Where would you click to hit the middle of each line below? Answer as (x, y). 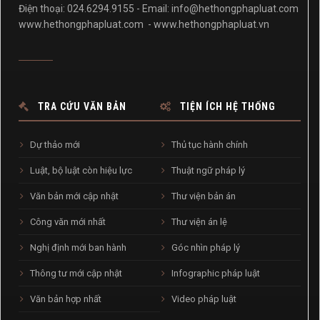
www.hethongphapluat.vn (211, 24)
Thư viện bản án (202, 196)
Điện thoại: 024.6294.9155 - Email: (95, 8)
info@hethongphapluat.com (235, 8)
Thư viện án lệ (198, 221)
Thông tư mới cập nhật (75, 273)
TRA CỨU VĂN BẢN (81, 106)
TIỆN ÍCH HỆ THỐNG (226, 106)
